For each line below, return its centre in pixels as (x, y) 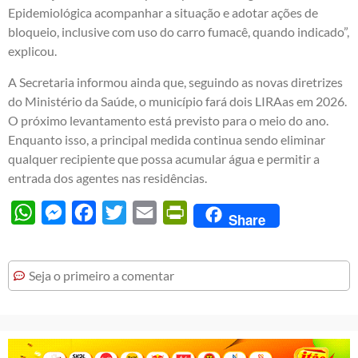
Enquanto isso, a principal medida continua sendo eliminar (167, 139)
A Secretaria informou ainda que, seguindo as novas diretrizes (175, 82)
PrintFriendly (224, 212)
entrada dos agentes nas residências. (107, 177)
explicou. (32, 51)
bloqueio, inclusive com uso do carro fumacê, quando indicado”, (179, 32)
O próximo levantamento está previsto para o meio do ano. (168, 120)
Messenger (96, 212)
